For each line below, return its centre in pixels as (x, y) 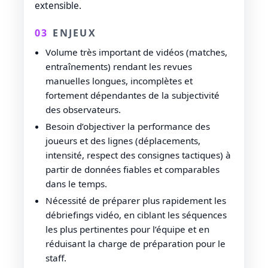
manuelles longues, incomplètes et (119, 80)
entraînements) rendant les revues (119, 66)
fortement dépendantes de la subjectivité (133, 95)
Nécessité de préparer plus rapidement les (136, 200)
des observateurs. (83, 109)
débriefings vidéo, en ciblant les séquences (136, 214)
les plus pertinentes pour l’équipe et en (127, 229)
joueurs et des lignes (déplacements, (123, 140)
